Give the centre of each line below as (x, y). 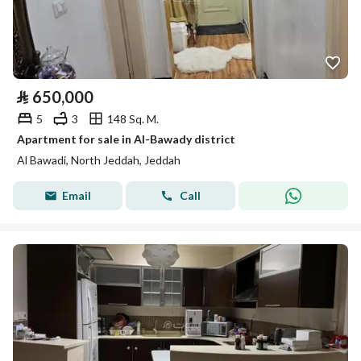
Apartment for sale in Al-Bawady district (126, 139)
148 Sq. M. (133, 118)
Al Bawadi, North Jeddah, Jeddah (99, 160)
